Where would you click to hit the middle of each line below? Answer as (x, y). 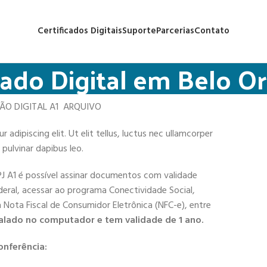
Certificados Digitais (80, 31)
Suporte (139, 31)
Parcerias (175, 31)
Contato (212, 31)
